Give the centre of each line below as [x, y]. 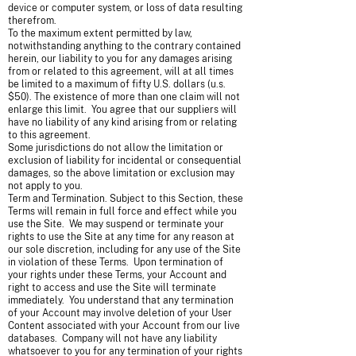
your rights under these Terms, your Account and [117, 275]
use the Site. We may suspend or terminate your [116, 224]
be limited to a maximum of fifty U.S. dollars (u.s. [117, 84]
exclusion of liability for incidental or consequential [125, 161]
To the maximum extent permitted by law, [100, 33]
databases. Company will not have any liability [112, 339]
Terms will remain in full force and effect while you [122, 211]
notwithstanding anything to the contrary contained [124, 46]
